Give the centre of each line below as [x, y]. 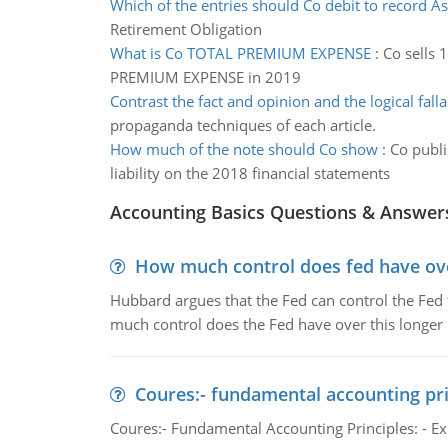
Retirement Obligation [185, 29]
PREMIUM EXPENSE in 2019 [205, 77]
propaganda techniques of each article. [242, 125]
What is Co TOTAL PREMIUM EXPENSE [240, 53]
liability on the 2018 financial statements [249, 173]
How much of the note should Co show [243, 149]
